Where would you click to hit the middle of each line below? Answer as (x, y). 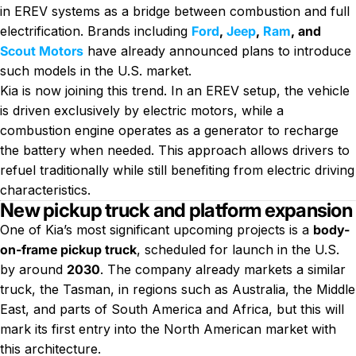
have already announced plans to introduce (217, 50)
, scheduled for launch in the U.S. (238, 249)
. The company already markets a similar (223, 269)
